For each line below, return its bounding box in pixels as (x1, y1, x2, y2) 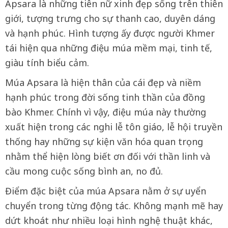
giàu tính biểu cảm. (5, 56, 89, 69)
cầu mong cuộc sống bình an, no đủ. (5, 165, 163, 177)
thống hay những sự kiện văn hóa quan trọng (5, 135, 203, 148)
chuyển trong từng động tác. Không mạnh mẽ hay (5, 199, 223, 212)
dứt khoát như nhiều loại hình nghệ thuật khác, (5, 214, 213, 226)
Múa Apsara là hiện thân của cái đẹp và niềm (5, 76, 201, 89)
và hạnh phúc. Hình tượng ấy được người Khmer (5, 27, 215, 39)
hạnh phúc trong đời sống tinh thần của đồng (5, 91, 205, 103)
